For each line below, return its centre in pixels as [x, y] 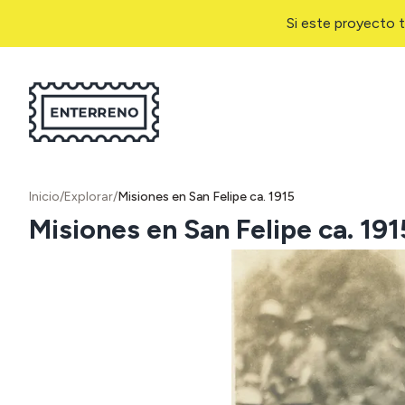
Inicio [44, 197]
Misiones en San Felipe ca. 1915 [206, 197]
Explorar [89, 197]
